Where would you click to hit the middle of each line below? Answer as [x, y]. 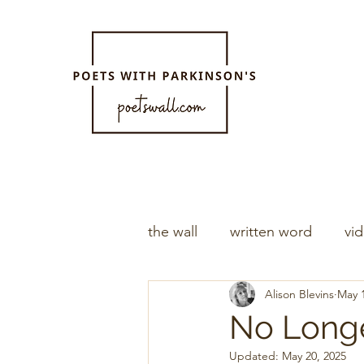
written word [271, 231]
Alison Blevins [299, 294]
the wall [173, 231]
